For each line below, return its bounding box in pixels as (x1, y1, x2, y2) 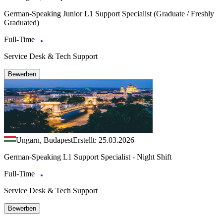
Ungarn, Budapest (16, 135, 73, 144)
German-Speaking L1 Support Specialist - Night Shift (4, 152, 171, 161)
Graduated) (4, 18, 39, 27)
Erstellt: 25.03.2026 (73, 135, 134, 144)
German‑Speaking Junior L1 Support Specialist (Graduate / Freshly (4, 9, 214, 18)
